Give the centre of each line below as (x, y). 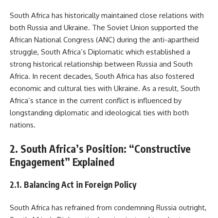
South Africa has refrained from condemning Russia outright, (108, 207)
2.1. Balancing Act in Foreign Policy (73, 185)
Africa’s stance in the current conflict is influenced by (96, 101)
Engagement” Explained (62, 162)
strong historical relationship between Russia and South (101, 64)
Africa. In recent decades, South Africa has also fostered (102, 76)
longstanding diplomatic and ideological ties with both (99, 113)
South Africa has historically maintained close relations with (107, 16)
